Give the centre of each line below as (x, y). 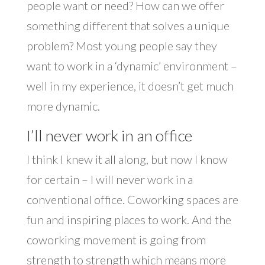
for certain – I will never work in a (109, 180)
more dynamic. (63, 106)
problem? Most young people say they (122, 46)
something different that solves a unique (128, 26)
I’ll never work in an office (109, 136)
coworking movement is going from (116, 240)
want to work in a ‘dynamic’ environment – (132, 66)
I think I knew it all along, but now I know (127, 159)
